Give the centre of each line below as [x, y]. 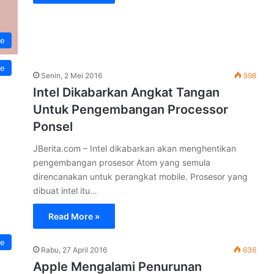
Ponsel [53, 126]
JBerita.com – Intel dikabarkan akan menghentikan [135, 148]
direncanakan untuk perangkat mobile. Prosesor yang [140, 176]
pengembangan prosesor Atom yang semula [122, 162]
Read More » [74, 216]
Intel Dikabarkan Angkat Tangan [126, 92]
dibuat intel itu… [65, 190]
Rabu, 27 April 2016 [74, 250]
